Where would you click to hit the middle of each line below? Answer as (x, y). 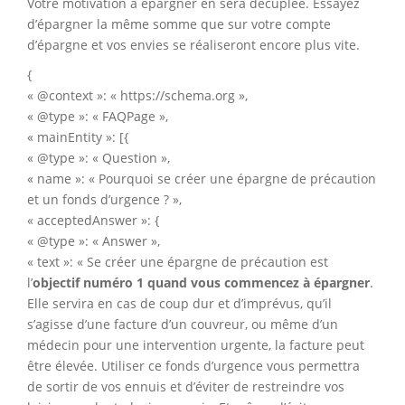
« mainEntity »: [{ (78, 137)
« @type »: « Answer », (94, 241)
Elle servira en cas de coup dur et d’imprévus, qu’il (179, 304)
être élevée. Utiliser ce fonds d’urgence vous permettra (193, 366)
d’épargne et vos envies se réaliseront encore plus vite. (193, 45)
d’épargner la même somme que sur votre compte (179, 24)
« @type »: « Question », (99, 158)
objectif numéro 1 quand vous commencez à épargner (201, 283)
